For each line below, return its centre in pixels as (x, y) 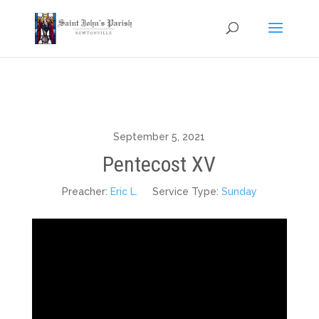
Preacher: (84, 192)
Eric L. (124, 192)
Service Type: (185, 192)
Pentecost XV (159, 164)
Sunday (239, 192)
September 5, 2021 (159, 137)
